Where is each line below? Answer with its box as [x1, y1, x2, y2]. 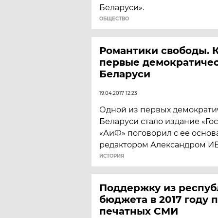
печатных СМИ [99, 205, 178, 217]
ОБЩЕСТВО [99, 16, 129, 22]
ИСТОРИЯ [99, 153, 124, 159]
